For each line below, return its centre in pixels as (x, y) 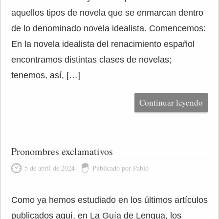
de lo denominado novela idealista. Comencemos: (108, 28)
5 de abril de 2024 (49, 168)
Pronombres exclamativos (62, 151)
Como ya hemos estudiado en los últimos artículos (109, 200)
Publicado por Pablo (120, 168)
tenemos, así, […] (45, 75)
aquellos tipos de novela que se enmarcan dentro (107, 13)
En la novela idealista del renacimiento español (103, 44)
